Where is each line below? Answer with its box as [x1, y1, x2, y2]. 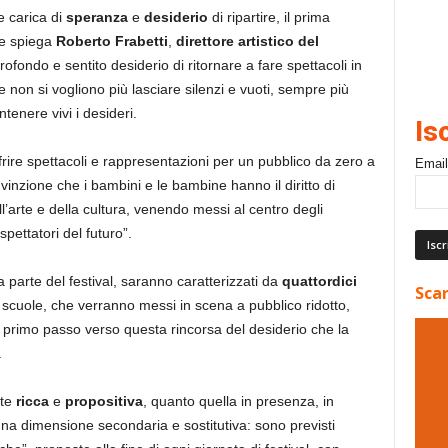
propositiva [64, 393, 143, 409]
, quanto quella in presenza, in [142, 393, 334, 409]
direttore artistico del [175, 33, 319, 49]
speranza [65, 9, 128, 25]
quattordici [281, 273, 357, 289]
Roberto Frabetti [55, 33, 168, 49]
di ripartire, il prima [207, 9, 330, 25]
